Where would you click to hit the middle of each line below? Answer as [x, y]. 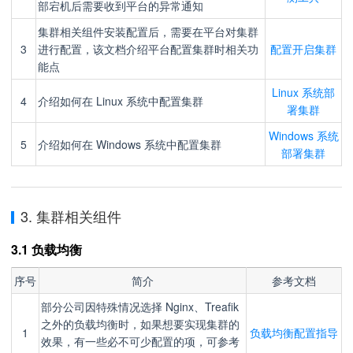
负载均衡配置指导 [294, 333]
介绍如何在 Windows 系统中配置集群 [130, 144]
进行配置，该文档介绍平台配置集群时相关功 [148, 49]
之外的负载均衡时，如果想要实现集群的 [140, 324]
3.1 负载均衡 [46, 249]
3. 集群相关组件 [71, 216]
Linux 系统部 [303, 92]
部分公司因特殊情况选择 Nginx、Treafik [140, 307]
